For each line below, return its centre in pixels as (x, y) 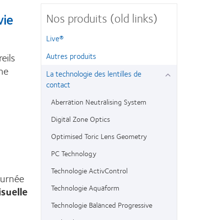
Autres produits (71, 56)
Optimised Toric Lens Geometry (99, 136)
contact (58, 84)
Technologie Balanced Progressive (102, 205)
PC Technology (74, 153)
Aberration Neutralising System (99, 102)
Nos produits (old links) (102, 18)
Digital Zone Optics (81, 119)
